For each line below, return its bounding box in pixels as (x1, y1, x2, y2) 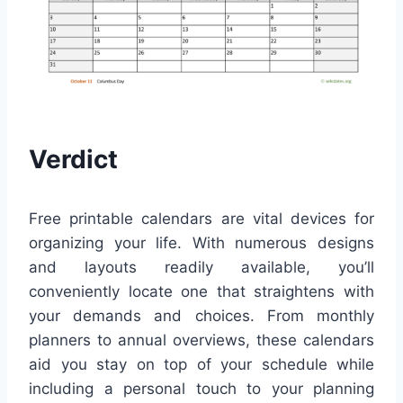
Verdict (29, 144, 118, 175)
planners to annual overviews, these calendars (29, 331, 374, 350)
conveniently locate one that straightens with (29, 282, 374, 301)
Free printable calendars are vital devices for (29, 210, 374, 228)
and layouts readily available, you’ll (29, 258, 374, 277)
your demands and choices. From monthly (29, 307, 374, 326)
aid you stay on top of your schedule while (29, 355, 374, 374)
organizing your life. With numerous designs (29, 234, 374, 253)
